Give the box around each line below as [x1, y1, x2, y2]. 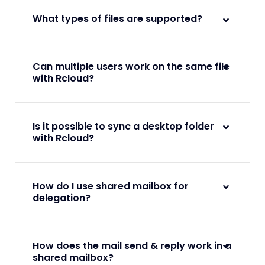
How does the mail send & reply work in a [33, 239, 231, 253]
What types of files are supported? [33, 12, 202, 26]
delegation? [33, 191, 91, 205]
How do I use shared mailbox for [33, 179, 189, 193]
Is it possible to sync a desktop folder [33, 119, 214, 134]
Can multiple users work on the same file [33, 60, 230, 74]
